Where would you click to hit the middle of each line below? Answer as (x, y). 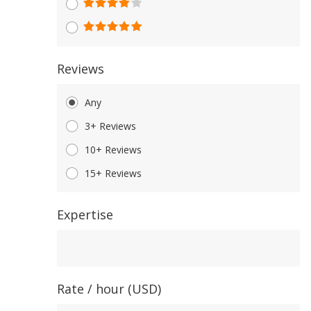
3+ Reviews (110, 126)
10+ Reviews (113, 150)
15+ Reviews (113, 173)
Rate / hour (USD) (109, 289)
